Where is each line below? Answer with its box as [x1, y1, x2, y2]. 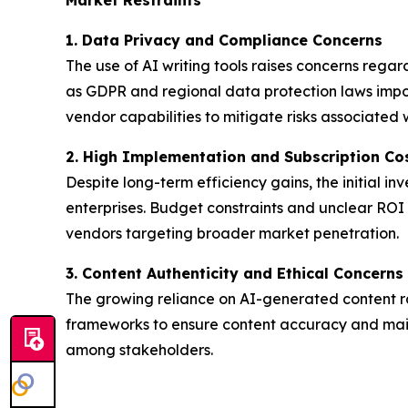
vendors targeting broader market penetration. [66, 223, 399, 242]
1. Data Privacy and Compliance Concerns [66, 30, 382, 49]
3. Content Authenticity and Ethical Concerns [66, 263, 403, 282]
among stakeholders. [66, 340, 213, 359]
